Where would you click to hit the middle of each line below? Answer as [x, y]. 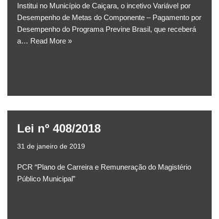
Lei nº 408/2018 [59, 129]
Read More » [51, 41]
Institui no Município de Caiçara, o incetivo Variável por [104, 6]
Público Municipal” [46, 179]
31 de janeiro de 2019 [51, 147]
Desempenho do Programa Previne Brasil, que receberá [107, 29]
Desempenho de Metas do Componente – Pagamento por [109, 18]
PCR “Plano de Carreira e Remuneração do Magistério [104, 167]
